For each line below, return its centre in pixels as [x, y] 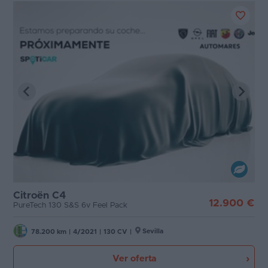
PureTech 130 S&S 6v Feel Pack [70, 205]
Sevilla [153, 231]
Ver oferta [134, 258]
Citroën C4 [39, 195]
